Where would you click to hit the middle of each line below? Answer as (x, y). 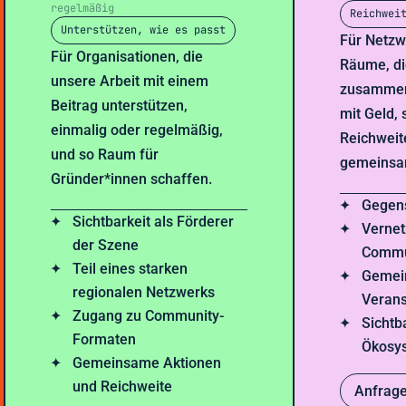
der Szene (106, 246)
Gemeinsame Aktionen (147, 363)
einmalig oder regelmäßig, (137, 130)
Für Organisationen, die (127, 57)
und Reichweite (123, 387)
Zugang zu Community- (149, 316)
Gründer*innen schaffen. (132, 179)
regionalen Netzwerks (144, 293)
